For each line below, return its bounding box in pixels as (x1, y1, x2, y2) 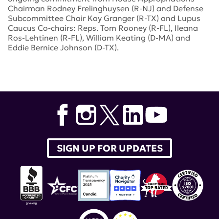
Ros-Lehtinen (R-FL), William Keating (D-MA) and (8, 33, 190, 43)
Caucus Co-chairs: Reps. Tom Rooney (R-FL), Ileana (8, 23, 198, 33)
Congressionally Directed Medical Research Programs (8, 70, 207, 80)
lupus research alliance (30, 60, 115, 70)
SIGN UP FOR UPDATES (56, 142, 163, 154)
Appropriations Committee (8, 80, 109, 90)
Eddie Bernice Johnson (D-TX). (8, 43, 119, 53)
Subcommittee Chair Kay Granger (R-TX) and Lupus (8, 13, 200, 23)
